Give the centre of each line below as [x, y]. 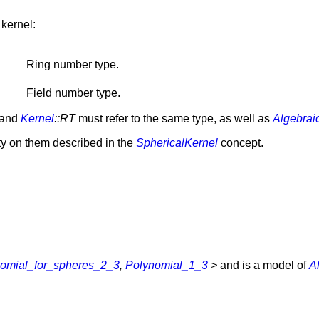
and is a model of [263, 265]
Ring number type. [73, 64]
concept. [241, 142]
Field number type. [73, 93]
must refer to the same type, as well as [174, 118]
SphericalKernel [177, 142]
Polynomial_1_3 [167, 265]
